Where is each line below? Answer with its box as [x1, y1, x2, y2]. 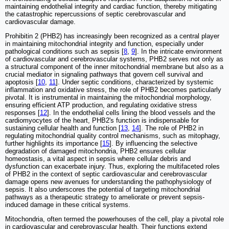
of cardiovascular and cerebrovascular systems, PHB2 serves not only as [5, 55, 223, 63]
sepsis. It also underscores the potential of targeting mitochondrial [5, 186, 200, 194]
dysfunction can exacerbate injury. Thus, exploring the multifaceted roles [5, 163, 220, 171]
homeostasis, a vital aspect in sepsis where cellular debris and [5, 155, 191, 163]
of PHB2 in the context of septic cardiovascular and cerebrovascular [5, 170, 207, 178]
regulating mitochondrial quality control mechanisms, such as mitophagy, [5, 132, 220, 140]
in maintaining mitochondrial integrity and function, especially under [5, 40, 203, 48]
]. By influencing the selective [109, 140, 197, 148]
